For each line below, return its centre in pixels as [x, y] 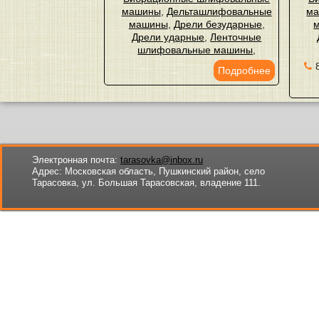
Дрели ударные [168, 37]
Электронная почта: [75, 160]
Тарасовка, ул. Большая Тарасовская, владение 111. [146, 183]
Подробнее [244, 70]
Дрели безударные [218, 24]
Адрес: [47, 171]
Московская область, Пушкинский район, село [163, 171]
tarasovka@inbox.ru [162, 160]
